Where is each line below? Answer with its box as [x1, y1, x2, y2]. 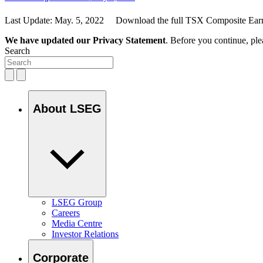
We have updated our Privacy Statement [5, 35, 166, 46]
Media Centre [52, 218, 102, 229]
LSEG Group [52, 197, 102, 208]
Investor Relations [52, 229, 119, 240]
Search [5, 46, 30, 56]
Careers [52, 208, 80, 218]
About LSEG [33, 102, 102, 115]
